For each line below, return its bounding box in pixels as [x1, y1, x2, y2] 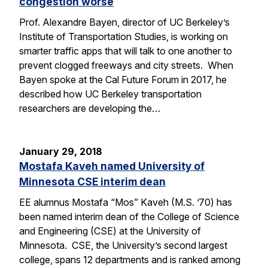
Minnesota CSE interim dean [19, 175, 166, 188]
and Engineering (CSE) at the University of [19, 224, 201, 237]
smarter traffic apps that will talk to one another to [19, 45, 232, 57]
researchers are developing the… [19, 102, 160, 115]
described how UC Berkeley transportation [19, 88, 202, 100]
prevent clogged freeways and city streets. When [19, 59, 233, 72]
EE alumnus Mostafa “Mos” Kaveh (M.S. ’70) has [19, 196, 232, 208]
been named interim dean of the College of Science [19, 210, 239, 223]
